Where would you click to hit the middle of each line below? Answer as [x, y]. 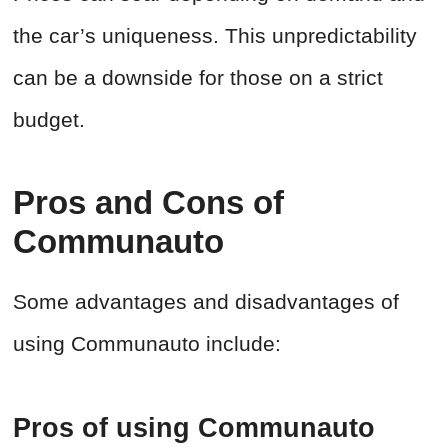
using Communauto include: [147, 344]
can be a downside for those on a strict [198, 78]
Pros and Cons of [148, 203]
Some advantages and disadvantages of [206, 302]
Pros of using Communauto [198, 428]
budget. [52, 120]
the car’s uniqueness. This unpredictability [215, 36]
